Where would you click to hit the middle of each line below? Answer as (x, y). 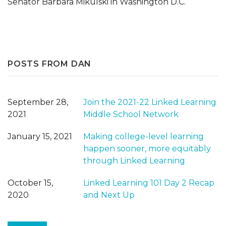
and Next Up (109, 195)
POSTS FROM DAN (50, 64)
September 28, (38, 102)
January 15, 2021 (40, 136)
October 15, (30, 183)
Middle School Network (131, 114)
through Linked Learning (134, 160)
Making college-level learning (144, 136)
